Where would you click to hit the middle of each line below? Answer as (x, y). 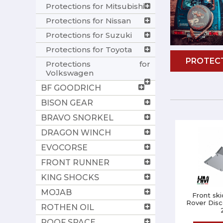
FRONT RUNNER (75, 162)
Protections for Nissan (88, 20)
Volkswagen (70, 73)
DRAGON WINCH (76, 132)
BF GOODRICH (71, 88)
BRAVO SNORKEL (77, 117)
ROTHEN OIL (67, 207)
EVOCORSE (64, 147)
